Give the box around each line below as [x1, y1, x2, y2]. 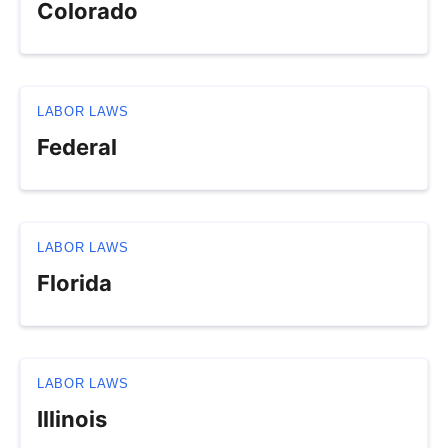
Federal [37, 134, 117, 161]
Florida [37, 270, 112, 297]
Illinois [37, 406, 107, 433]
